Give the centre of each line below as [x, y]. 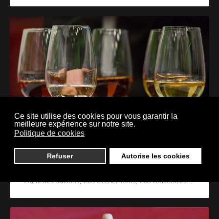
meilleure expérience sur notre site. [75, 124]
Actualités [45, 168]
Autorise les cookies [155, 156]
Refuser [60, 156]
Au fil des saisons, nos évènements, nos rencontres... [109, 182]
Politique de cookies [49, 133]
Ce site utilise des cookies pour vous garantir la [96, 116]
